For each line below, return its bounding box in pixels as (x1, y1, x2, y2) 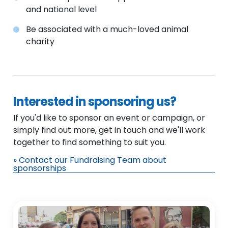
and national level (26, 4, 97, 15)
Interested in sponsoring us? (13, 93, 177, 110)
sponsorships (13, 162, 67, 174)
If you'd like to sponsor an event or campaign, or (13, 111, 206, 124)
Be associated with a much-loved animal (26, 23, 189, 35)
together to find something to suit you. (13, 136, 166, 148)
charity (26, 36, 55, 47)
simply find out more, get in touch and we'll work (13, 124, 206, 136)
